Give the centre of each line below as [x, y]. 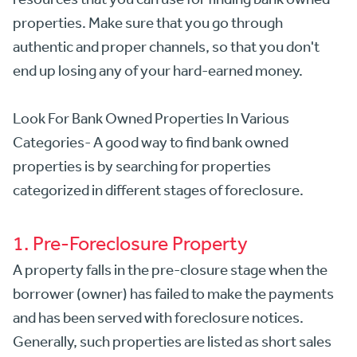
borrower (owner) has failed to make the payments [173, 293]
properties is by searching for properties [142, 165]
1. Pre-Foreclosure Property [130, 242]
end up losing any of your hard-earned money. [158, 70]
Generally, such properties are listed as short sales [172, 341]
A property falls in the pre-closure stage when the [170, 269]
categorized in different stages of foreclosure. [158, 189]
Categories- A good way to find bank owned [151, 141]
